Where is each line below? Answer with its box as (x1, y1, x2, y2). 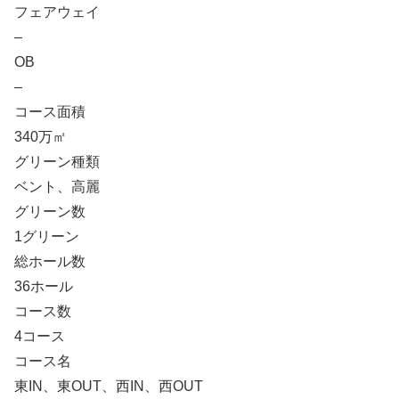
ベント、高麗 (14, 179, 100, 195)
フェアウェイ (14, 4, 100, 20)
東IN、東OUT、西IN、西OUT (14, 379, 203, 395)
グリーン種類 (14, 154, 100, 170)
